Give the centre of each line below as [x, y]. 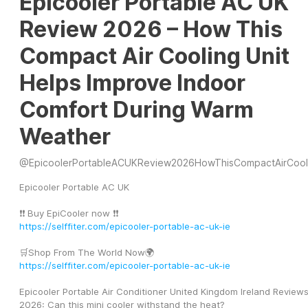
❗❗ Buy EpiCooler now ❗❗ [69, 213]
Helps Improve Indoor [132, 83]
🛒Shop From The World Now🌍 [87, 253]
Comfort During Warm [136, 110]
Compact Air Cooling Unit [154, 56]
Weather [65, 137]
